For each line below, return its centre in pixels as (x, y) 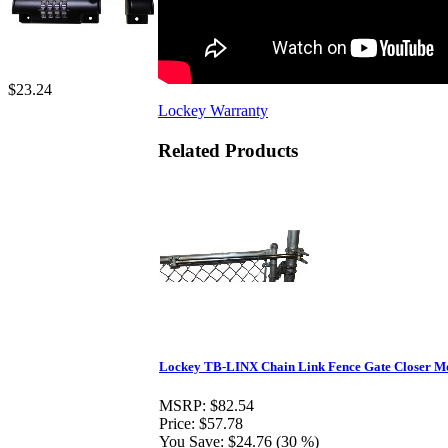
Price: (177, 424)
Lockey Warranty (213, 110)
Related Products (228, 150)
